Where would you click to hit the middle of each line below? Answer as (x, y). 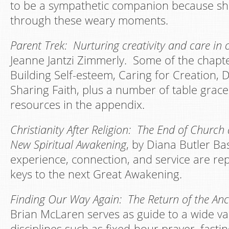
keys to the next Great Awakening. (96, 174)
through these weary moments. (89, 20)
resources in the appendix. (77, 105)
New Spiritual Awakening (68, 144)
